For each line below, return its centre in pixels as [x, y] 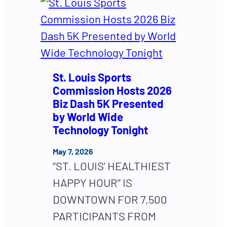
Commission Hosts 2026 [112, 90]
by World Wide [88, 116]
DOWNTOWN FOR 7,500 [110, 199]
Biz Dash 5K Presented [108, 103]
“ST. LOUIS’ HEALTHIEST [112, 166]
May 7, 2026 [73, 152]
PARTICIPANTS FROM [104, 216]
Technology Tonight [100, 129]
